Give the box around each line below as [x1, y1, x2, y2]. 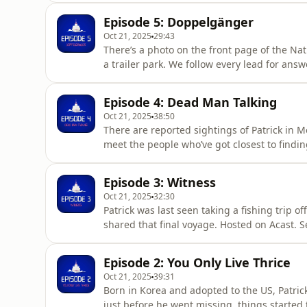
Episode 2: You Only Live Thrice [103, 254, 291, 271]
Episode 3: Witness [103, 174, 216, 191]
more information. [103, 167, 187, 180]
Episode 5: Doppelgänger [103, 14, 254, 30]
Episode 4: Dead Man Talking [103, 94, 277, 110]
